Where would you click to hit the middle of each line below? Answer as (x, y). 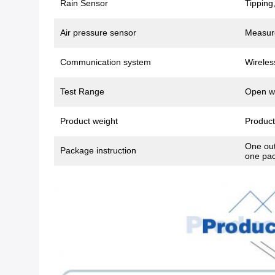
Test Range (82, 91)
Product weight (89, 121)
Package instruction (98, 150)
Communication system (106, 62)
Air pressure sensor (98, 32)
